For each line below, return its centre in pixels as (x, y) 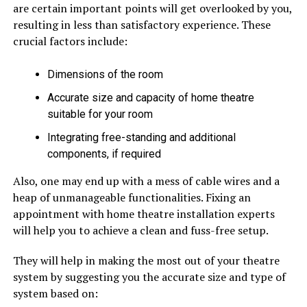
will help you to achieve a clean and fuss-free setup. (140, 231)
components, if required (104, 154)
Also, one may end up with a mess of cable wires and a (146, 181)
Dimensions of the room (105, 75)
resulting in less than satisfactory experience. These (142, 25)
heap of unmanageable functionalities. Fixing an (132, 198)
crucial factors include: (70, 41)
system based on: (55, 294)
